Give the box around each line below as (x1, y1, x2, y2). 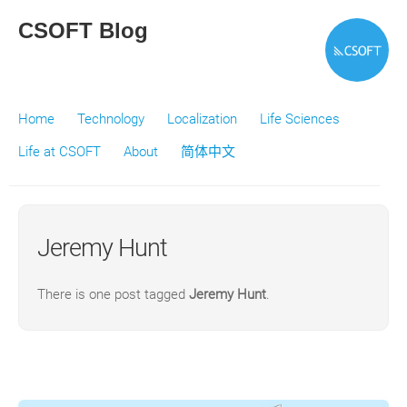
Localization (167, 111, 237, 127)
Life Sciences (260, 111, 340, 127)
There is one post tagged (37, 286, 189, 303)
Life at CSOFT (18, 144, 101, 160)
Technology (77, 111, 144, 127)
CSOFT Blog (18, 18, 148, 43)
